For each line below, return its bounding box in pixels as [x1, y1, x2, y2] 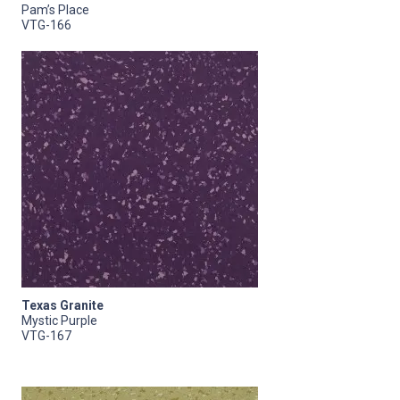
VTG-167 [21, 328, 71, 343]
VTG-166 [21, 17, 71, 32]
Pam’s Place [21, 2, 89, 17]
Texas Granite [21, 297, 104, 312]
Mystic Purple [21, 312, 97, 328]
